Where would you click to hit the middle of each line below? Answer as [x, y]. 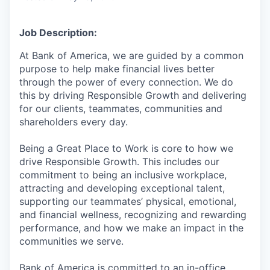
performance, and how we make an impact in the [131, 228]
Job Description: [58, 32]
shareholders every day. [74, 121]
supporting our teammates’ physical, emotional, [128, 201]
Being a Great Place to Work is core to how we [126, 148]
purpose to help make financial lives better [117, 68]
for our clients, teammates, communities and [121, 108]
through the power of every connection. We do [126, 82]
